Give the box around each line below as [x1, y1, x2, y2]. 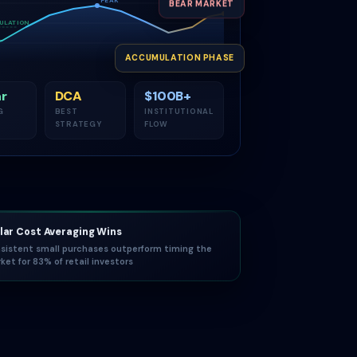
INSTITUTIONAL [144, 107, 214, 116]
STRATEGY [54, 120, 102, 129]
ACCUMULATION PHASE [124, 52, 234, 63]
